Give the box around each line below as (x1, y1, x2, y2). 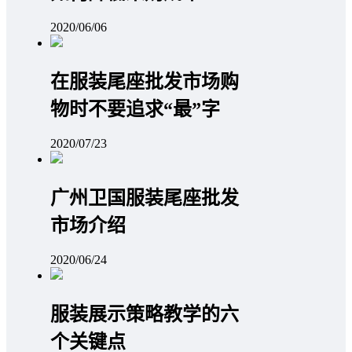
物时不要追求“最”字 (50, 99, 220, 120)
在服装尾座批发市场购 (50, 71, 239, 93)
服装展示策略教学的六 (50, 303, 239, 324)
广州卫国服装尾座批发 (50, 187, 239, 208)
